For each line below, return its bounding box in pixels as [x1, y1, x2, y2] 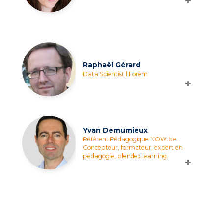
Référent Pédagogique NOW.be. [83, 135, 178, 143]
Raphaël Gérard [83, 60, 141, 70]
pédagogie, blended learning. [83, 152, 169, 160]
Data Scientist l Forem [83, 70, 148, 78]
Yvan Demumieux [83, 125, 148, 135]
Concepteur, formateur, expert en [83, 143, 183, 151]
